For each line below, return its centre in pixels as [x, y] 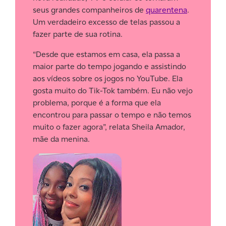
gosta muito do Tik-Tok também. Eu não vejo [113, 91]
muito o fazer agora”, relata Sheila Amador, [109, 127]
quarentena [166, 10]
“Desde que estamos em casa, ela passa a [106, 54]
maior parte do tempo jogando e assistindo [109, 66]
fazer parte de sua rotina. [78, 34]
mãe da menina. [61, 139]
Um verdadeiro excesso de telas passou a [106, 22]
